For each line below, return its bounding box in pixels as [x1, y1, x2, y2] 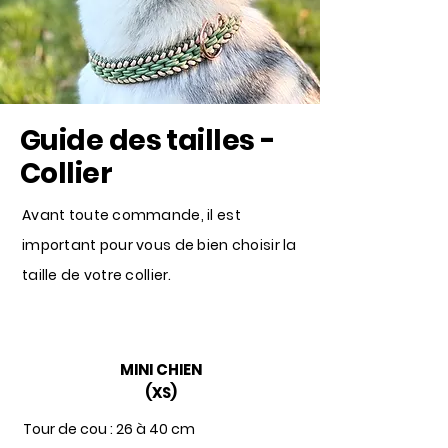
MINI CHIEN [119, 359, 202, 380]
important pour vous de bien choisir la [22, 235, 297, 255]
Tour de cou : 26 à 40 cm [23, 419, 195, 439]
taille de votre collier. [22, 265, 175, 285]
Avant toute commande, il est [22, 205, 241, 225]
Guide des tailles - [20, 121, 276, 160]
